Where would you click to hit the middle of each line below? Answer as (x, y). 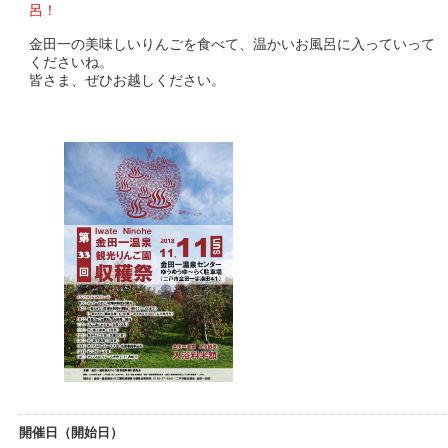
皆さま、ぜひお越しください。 (126, 79)
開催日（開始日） (70, 432)
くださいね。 (70, 61)
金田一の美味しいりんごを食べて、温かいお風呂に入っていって (231, 43)
